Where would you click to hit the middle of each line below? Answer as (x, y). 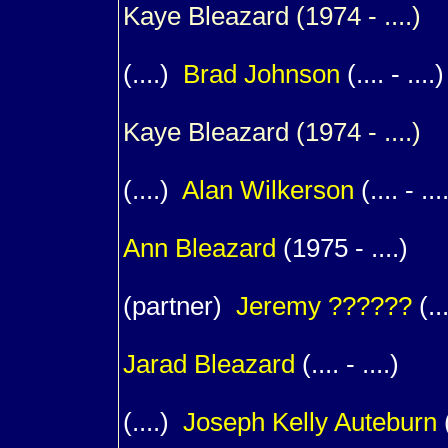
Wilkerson (297, 190)
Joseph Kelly (258, 422)
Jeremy (282, 306)
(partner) (179, 306)
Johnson (292, 74)
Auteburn (385, 422)
